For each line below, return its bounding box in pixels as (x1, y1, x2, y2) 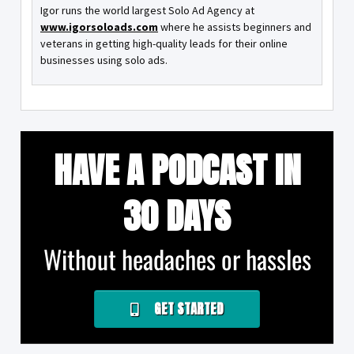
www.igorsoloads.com (40, 20, 158, 35)
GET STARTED (151, 299, 224, 320)
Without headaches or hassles (43, 240, 311, 278)
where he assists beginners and (158, 20, 311, 35)
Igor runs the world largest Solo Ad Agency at (40, 3, 254, 18)
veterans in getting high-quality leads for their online (40, 36, 288, 51)
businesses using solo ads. (40, 53, 168, 68)
